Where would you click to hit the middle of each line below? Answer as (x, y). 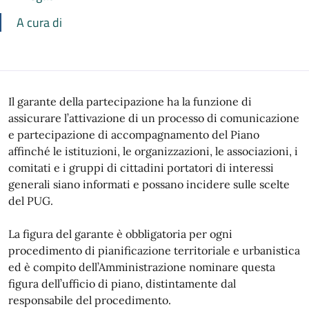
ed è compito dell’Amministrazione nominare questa (142, 267)
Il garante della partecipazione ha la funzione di (130, 101)
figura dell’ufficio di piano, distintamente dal (122, 283)
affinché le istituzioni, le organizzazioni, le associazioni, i (153, 151)
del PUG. (31, 201)
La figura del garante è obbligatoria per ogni (120, 234)
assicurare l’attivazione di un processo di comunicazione (154, 118)
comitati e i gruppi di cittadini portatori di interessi (141, 168)
